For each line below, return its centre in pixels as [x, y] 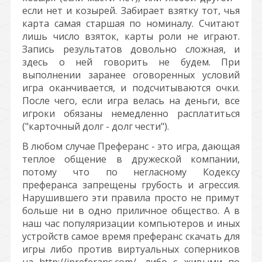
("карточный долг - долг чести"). [96, 126]
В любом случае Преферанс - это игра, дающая [131, 146]
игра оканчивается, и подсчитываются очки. [131, 88]
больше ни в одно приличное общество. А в [131, 211]
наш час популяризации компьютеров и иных [131, 223]
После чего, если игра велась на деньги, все [131, 101]
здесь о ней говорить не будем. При [131, 62]
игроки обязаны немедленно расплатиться [131, 113]
